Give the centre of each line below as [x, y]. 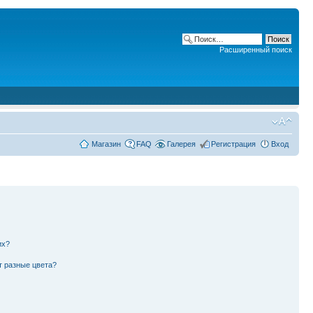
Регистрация [233, 144]
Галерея [181, 144]
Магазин [106, 144]
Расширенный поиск [256, 50]
